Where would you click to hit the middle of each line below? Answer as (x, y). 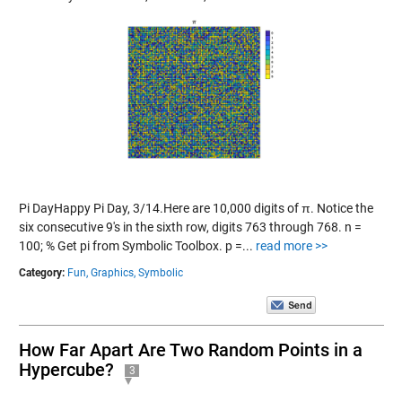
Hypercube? (66, 369)
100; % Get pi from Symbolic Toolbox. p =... (137, 245)
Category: (41, 272)
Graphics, (113, 272)
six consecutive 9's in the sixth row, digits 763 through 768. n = (190, 227)
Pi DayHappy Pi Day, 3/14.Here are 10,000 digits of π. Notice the (196, 208)
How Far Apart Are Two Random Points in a (190, 350)
